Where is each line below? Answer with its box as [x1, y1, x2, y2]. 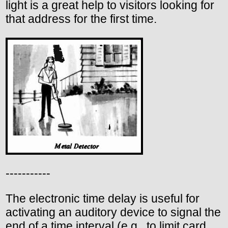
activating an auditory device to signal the [6, 205, 221, 219]
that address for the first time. [6, 12, 157, 25]
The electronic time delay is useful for [6, 191, 199, 205]
